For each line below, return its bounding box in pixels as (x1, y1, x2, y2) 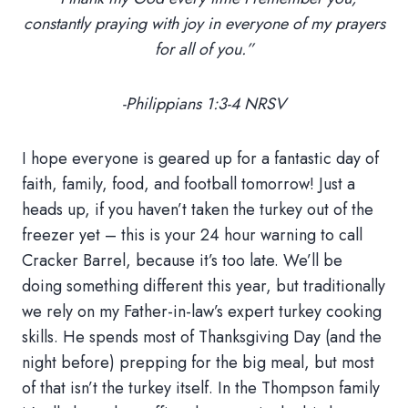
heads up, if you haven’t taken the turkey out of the (22, 198, 373, 221)
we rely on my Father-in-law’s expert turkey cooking (22, 300, 382, 323)
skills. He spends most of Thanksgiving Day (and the (22, 325, 382, 349)
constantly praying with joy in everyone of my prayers (23, 12, 385, 36)
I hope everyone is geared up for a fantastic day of (22, 147, 379, 170)
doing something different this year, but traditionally (22, 274, 385, 298)
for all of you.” (154, 37, 254, 61)
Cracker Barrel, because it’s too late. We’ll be (22, 249, 342, 272)
